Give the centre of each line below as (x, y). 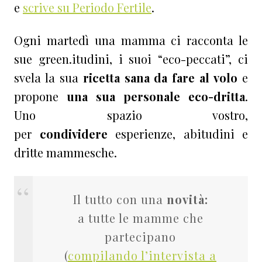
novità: (187, 199)
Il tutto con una (120, 199)
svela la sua (46, 78)
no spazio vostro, (135, 115)
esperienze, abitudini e (177, 134)
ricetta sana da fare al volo (160, 78)
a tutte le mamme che (140, 218)
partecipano (140, 237)
